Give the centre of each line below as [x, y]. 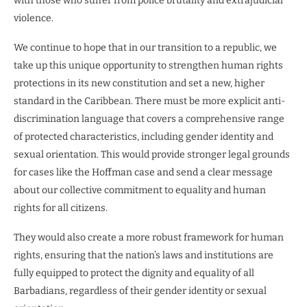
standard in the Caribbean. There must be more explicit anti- [149, 101]
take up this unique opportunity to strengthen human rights [148, 66]
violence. [34, 19]
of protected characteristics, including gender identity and [144, 137]
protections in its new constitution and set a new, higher [139, 84]
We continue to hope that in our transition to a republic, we [145, 48]
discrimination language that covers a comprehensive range [149, 119]
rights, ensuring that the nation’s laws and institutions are [144, 256]
